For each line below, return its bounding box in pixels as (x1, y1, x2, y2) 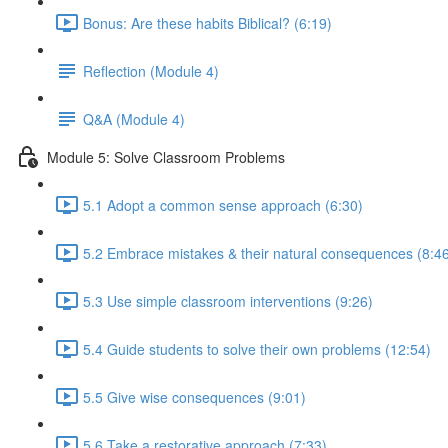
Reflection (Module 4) (83, 60, 219, 81)
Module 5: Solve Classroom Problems (47, 146, 285, 167)
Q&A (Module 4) (83, 108, 185, 129)
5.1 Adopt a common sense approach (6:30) (83, 194, 363, 215)
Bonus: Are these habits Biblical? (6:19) (83, 12, 332, 33)
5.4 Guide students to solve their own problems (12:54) (83, 338, 431, 359)
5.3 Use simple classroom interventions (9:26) (83, 290, 373, 311)
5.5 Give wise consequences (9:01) (83, 386, 306, 407)
